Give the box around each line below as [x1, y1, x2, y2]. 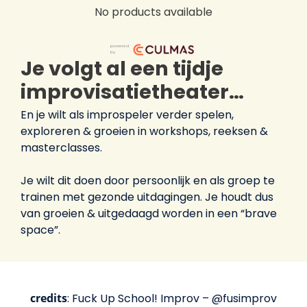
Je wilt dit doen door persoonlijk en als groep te [21, 172, 275, 188]
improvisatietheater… [21, 77, 244, 106]
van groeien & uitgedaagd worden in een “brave [21, 205, 277, 221]
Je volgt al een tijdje [21, 54, 223, 82]
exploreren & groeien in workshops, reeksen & [21, 123, 268, 139]
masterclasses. [21, 139, 102, 156]
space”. [21, 221, 60, 238]
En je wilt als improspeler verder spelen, [21, 106, 234, 123]
